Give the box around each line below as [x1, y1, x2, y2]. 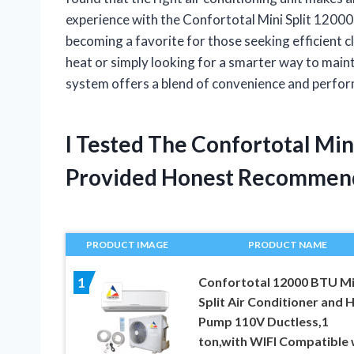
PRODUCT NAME [247, 238, 327, 250]
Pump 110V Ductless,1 [198, 313, 329, 329]
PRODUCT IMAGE [86, 238, 169, 250]
